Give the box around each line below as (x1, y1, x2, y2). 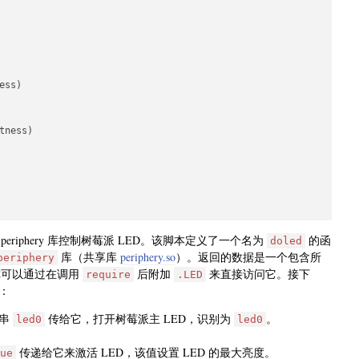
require (86, 268, 131, 281)
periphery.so (120, 249, 175, 265)
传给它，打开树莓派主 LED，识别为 (45, 311, 234, 327)
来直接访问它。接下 (206, 266, 310, 282)
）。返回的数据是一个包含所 (175, 249, 321, 265)
